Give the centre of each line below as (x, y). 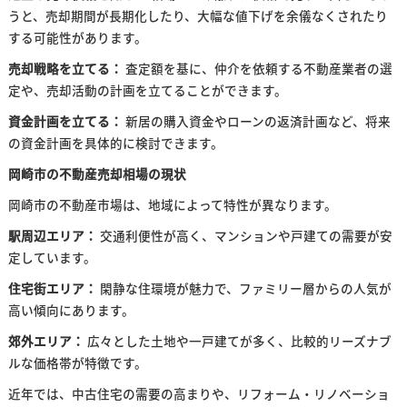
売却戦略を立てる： (65, 68)
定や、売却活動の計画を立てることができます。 (147, 90)
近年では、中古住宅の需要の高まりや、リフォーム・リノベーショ (199, 393)
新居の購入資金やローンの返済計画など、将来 (256, 121)
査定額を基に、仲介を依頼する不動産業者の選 (257, 68)
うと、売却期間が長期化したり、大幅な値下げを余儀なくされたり (198, 15)
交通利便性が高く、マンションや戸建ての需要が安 (244, 235)
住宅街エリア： (52, 288)
